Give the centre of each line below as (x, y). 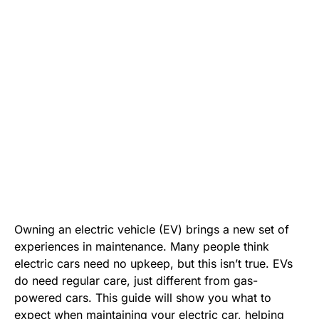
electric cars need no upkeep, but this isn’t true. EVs (153, 264)
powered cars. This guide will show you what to (143, 298)
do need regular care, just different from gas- (136, 281)
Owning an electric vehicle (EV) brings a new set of (152, 230)
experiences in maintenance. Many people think (142, 247)
